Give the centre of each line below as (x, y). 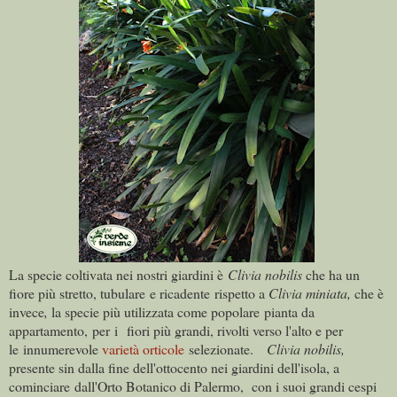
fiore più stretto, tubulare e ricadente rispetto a (139, 293)
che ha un (331, 275)
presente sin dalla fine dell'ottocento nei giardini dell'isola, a (174, 368)
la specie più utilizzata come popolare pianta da (183, 312)
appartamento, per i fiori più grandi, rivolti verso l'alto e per (176, 331)
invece (27, 312)
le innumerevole (55, 349)
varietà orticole (143, 349)
